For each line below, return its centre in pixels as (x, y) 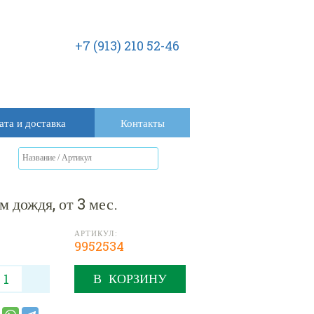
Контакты (142, 123)
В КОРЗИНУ (130, 278)
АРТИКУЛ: (96, 233)
